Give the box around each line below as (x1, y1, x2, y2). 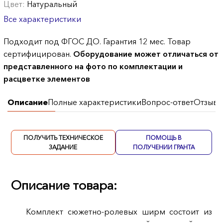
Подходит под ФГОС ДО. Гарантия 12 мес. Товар (3, 36, 191, 46)
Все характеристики (3, 14, 82, 24)
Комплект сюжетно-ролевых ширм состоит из (25, 207, 213, 217)
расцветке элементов (3, 74, 91, 84)
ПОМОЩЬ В (146, 134, 182, 141)
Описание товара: (10, 177, 117, 194)
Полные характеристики (47, 97, 141, 107)
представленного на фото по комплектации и (3, 61, 183, 71)
